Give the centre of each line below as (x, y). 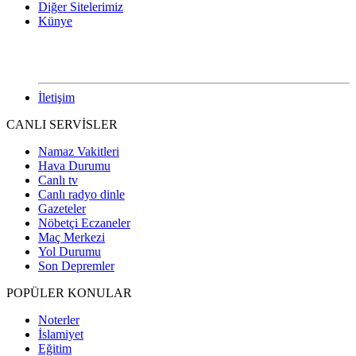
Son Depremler (76, 265)
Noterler (59, 319)
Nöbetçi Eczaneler (84, 222)
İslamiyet (61, 334)
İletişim (56, 97)
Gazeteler (62, 208)
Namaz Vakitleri (79, 151)
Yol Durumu (70, 251)
